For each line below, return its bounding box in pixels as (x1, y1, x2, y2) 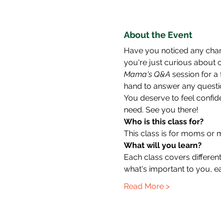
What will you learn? (123, 141, 202, 150)
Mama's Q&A (123, 70, 170, 79)
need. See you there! (123, 105, 198, 115)
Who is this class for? (123, 117, 204, 127)
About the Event (123, 30, 192, 40)
